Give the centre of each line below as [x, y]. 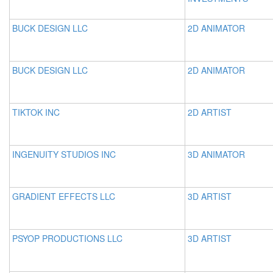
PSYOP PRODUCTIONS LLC [67, 238]
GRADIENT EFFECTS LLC [64, 196]
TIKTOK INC [36, 112]
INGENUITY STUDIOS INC [64, 154]
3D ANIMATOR [216, 154]
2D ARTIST [210, 112]
